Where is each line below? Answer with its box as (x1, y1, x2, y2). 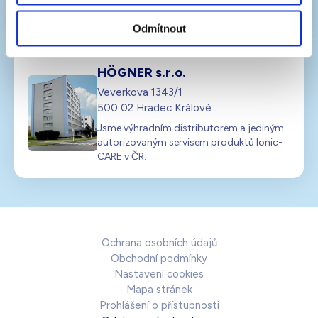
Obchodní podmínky (111, 251, 207, 265)
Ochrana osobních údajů (101, 236, 217, 249)
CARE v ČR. (97, 150, 146, 163)
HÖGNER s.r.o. (97, 64, 186, 80)
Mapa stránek (126, 283, 192, 296)
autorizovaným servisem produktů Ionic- (97, 136, 283, 148)
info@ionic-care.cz (138, 2, 229, 15)
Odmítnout (132, 22, 186, 35)
